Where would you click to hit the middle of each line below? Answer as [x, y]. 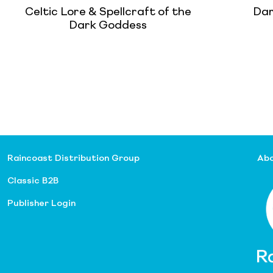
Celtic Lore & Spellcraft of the [108, 12]
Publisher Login [41, 203]
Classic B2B [33, 181]
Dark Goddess [108, 25]
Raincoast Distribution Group [73, 158]
